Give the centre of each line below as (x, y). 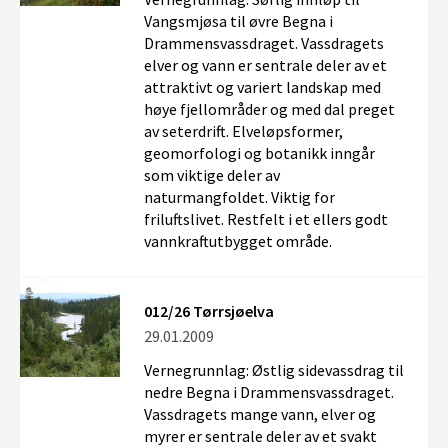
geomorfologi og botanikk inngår (259, 153)
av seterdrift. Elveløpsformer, (243, 131)
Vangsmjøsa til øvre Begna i (238, 21)
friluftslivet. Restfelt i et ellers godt (266, 219)
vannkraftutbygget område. (238, 241)
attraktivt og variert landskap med (262, 87)
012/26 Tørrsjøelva (209, 311)
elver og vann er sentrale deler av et (265, 65)
